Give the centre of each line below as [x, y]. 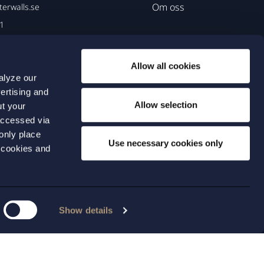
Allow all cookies [166, 66]
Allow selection [166, 104]
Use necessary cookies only [166, 143]
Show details [86, 210]
